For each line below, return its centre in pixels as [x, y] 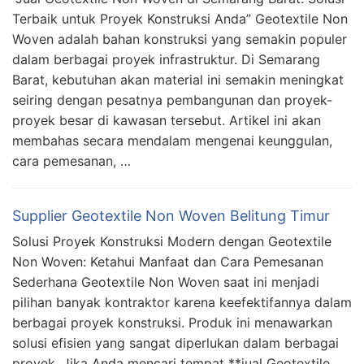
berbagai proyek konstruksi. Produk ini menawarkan [172, 323]
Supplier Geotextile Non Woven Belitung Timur [171, 216]
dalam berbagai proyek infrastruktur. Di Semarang [166, 60]
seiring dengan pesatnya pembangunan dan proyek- [172, 100]
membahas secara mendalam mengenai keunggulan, [172, 141]
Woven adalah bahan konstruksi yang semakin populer [180, 39]
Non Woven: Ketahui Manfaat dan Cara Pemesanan [168, 262]
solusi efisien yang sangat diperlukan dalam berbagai [175, 343]
